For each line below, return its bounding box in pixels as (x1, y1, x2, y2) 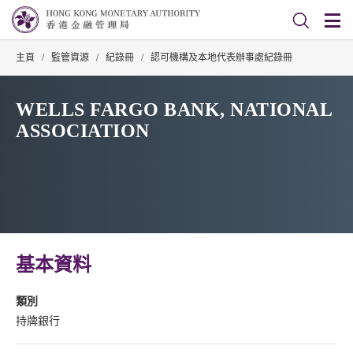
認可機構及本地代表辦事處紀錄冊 (150, 52, 292, 63)
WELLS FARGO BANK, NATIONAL (16, 99, 332, 120)
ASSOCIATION (16, 121, 150, 141)
